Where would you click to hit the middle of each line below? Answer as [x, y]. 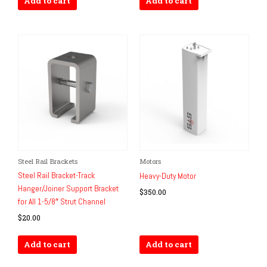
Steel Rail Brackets [48, 161]
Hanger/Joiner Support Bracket [68, 188]
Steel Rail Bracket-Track [56, 175]
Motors [150, 161]
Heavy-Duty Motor [168, 176]
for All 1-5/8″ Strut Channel [62, 201]
